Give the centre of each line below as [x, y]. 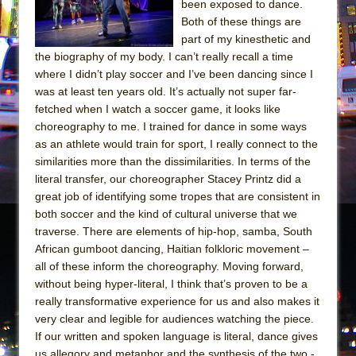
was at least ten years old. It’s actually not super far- [166, 91]
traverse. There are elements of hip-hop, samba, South [174, 231]
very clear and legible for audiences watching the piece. [174, 318]
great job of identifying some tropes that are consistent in [178, 196]
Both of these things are [241, 21]
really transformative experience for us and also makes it [177, 301]
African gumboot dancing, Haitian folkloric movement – [172, 248]
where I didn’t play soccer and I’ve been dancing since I [174, 74]
